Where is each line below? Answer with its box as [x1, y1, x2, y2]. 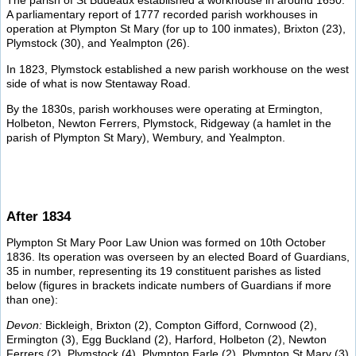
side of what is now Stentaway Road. [6, 76, 191, 90]
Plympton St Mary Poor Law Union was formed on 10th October [6, 235, 326, 249]
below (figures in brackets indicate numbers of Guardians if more [6, 278, 331, 292]
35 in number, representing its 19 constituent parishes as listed [6, 264, 321, 277]
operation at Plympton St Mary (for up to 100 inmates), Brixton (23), [6, 22, 346, 36]
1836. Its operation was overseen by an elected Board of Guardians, [6, 250, 350, 263]
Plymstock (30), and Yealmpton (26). [6, 37, 190, 50]
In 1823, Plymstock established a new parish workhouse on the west [6, 62, 349, 75]
